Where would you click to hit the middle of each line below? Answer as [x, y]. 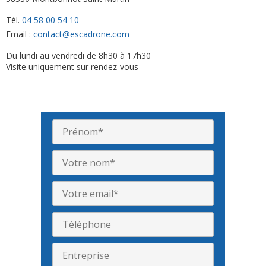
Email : [20, 34]
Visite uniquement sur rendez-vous [72, 66]
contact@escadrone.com [81, 34]
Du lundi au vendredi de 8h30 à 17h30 [78, 55]
